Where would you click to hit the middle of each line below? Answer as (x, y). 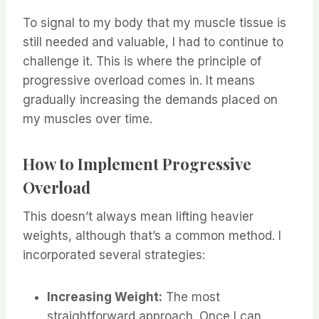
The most (191, 297)
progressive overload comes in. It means (139, 81)
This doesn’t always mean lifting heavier (138, 217)
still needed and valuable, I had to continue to (153, 42)
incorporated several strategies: (114, 255)
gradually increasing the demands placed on (150, 100)
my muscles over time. (88, 119)
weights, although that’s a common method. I (152, 236)
